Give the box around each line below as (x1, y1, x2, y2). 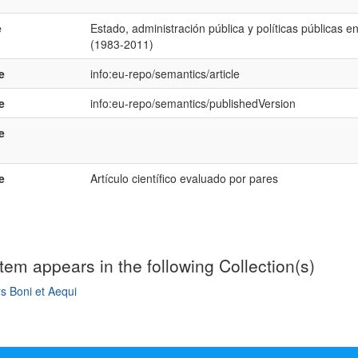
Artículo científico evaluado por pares (89, 170, 278, 186)
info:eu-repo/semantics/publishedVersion (89, 95, 296, 111)
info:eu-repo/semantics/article (89, 66, 240, 82)
